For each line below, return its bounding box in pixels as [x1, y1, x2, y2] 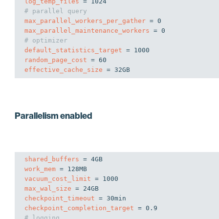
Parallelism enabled [15, 110, 92, 121]
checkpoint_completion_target [24, 204, 134, 212]
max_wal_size [24, 184, 71, 192]
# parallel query [24, 7, 87, 15]
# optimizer [24, 36, 67, 44]
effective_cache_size [24, 66, 103, 73]
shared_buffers [24, 155, 79, 163]
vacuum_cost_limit [24, 175, 91, 182]
